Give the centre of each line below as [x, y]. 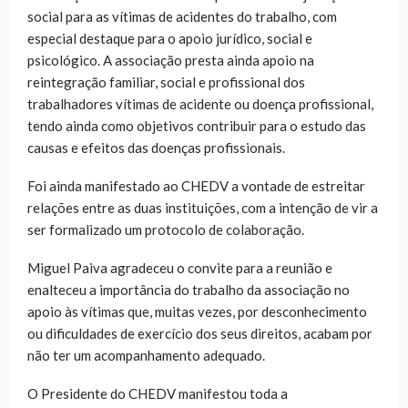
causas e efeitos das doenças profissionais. [156, 147]
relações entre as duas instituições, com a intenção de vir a [203, 207]
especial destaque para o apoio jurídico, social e [170, 38]
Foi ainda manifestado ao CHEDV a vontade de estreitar [196, 185]
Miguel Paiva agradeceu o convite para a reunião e [180, 267]
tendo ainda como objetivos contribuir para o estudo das [197, 125]
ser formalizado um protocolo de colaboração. [166, 229]
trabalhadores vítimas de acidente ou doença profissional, [200, 103]
